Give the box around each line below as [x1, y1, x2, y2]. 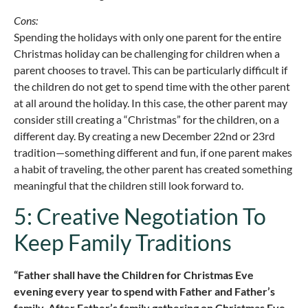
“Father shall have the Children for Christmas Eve [14, 268, 254, 282]
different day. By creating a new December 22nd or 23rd [14, 129, 275, 143]
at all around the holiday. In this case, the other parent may [14, 96, 287, 110]
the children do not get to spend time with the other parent [14, 80, 290, 93]
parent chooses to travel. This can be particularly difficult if [14, 63, 287, 77]
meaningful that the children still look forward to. [14, 179, 243, 192]
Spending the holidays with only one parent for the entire [14, 30, 281, 44]
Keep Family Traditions [14, 229, 232, 256]
